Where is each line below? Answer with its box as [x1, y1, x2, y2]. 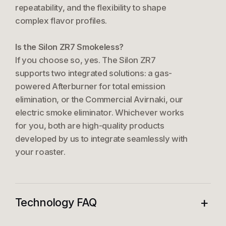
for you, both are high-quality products [15, 121, 164, 131]
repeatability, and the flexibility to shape [15, 3, 166, 13]
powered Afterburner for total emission [15, 81, 166, 92]
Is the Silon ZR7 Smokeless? [15, 42, 124, 52]
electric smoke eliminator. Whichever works [15, 107, 184, 118]
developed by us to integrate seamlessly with [15, 134, 188, 144]
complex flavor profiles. [15, 16, 107, 26]
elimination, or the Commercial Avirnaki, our [15, 94, 184, 105]
